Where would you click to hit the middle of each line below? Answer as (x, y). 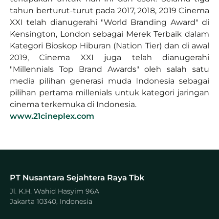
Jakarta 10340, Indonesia (51, 201)
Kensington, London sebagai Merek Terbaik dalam (109, 34)
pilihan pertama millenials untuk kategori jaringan (109, 92)
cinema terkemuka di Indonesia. (73, 104)
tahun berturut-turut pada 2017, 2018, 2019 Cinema (109, 10)
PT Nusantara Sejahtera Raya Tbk (77, 177)
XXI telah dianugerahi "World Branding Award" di (109, 22)
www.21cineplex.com (52, 116)
